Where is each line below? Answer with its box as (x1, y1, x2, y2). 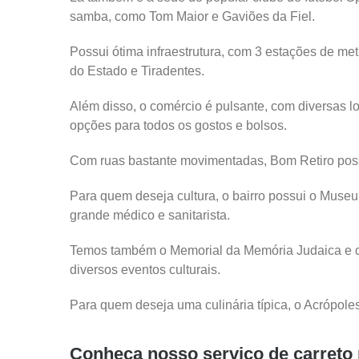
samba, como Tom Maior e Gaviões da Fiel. (70, 10, 315, 23)
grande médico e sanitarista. (70, 208, 230, 222)
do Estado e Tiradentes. (70, 64, 204, 78)
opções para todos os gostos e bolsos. (70, 119, 287, 132)
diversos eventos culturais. (70, 263, 220, 276)
